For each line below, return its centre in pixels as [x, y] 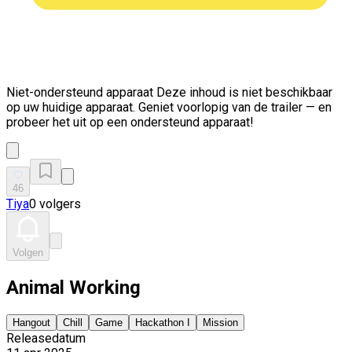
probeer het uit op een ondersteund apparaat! [130, 122]
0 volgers [55, 204]
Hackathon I [163, 322]
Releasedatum [46, 338]
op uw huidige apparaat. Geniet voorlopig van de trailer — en [169, 107]
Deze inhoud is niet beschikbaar [243, 92]
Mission [220, 322]
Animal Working [73, 287]
